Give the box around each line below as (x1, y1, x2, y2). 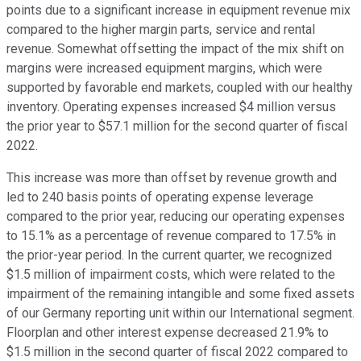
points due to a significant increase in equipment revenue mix (6, 2, 351, 19)
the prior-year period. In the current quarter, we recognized (6, 247, 332, 263)
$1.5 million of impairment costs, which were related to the (6, 267, 335, 283)
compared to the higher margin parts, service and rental (6, 22, 315, 38)
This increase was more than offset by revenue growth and (6, 170, 337, 186)
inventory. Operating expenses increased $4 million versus (6, 99, 336, 115)
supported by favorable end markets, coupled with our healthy (6, 80, 353, 96)
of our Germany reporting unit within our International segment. (6, 305, 355, 322)
